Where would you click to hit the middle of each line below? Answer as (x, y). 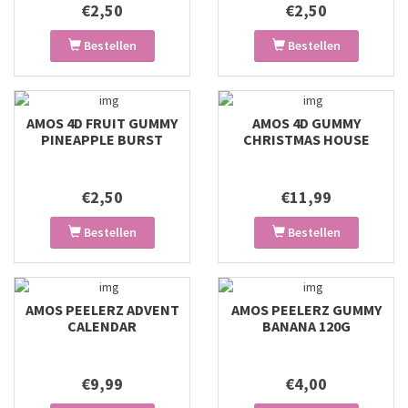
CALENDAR (102, 326)
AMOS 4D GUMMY (306, 123)
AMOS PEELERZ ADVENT (102, 310)
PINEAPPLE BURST (102, 139)
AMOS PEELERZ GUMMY (306, 310)
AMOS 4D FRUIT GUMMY (102, 123)
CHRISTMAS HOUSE (306, 139)
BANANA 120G (306, 326)
